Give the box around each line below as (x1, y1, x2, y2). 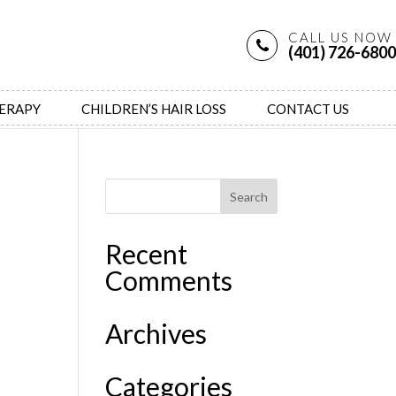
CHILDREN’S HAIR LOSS (80, 101, 226, 117)
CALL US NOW (288, 29, 392, 45)
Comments (105, 264, 233, 296)
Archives (105, 317, 208, 349)
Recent (105, 238, 188, 270)
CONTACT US (266, 101, 349, 117)
